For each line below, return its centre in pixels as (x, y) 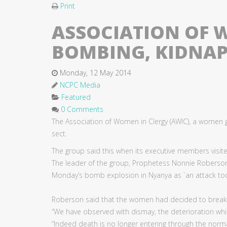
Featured (76, 97)
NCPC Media (80, 85)
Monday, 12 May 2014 (96, 73)
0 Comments (82, 109)
